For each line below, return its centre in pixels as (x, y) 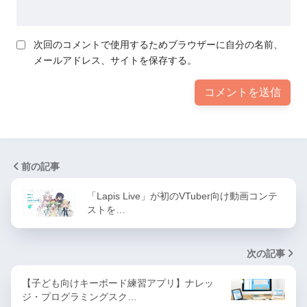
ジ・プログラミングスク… (79, 296)
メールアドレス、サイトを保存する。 (115, 60)
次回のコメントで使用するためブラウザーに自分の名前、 (158, 44)
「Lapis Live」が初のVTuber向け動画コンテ (182, 196)
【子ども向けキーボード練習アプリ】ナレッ (118, 283)
